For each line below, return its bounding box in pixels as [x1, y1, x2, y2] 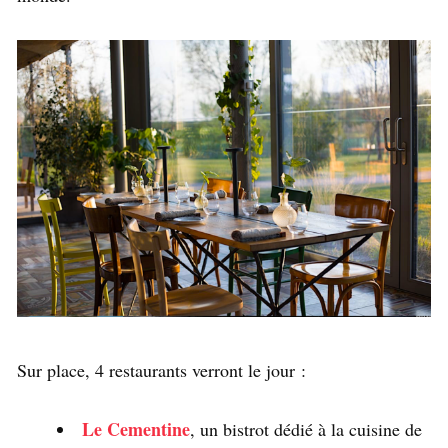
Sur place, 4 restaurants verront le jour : [17, 357, 306, 382]
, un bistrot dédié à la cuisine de [190, 416, 422, 441]
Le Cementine [82, 415, 190, 442]
